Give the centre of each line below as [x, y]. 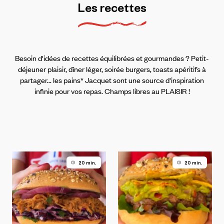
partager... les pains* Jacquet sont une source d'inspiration [112, 80]
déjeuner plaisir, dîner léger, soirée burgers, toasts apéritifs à [112, 69]
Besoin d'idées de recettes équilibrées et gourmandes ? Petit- [112, 58]
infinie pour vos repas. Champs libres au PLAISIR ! [112, 91]
